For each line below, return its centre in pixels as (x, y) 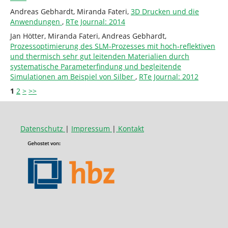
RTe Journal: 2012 (168, 76)
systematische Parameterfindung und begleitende (95, 66)
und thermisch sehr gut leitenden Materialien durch (99, 56)
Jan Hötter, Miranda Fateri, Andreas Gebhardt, (88, 36)
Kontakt (130, 128)
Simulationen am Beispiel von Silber (73, 76)
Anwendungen (36, 21)
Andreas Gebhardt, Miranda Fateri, (70, 11)
